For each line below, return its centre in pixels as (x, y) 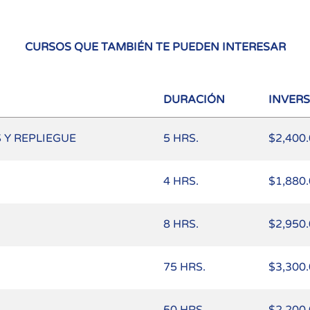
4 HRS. (181, 182)
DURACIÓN (194, 100)
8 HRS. (181, 225)
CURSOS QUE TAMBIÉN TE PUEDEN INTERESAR (155, 47)
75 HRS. (184, 267)
